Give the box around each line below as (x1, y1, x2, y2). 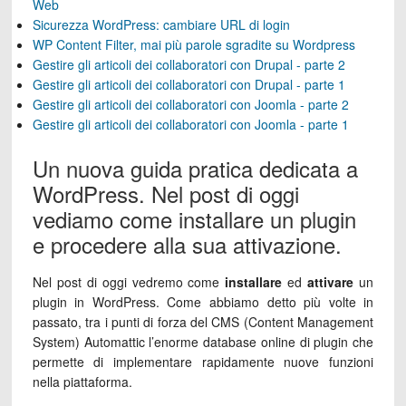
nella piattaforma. (32, 372, 132, 391)
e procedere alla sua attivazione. (32, 228, 342, 260)
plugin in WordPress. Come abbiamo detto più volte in (32, 293, 374, 311)
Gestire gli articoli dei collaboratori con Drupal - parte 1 (32, 75, 345, 93)
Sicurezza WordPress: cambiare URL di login (32, 15, 290, 34)
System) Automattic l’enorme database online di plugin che (32, 333, 374, 351)
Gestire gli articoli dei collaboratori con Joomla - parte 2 (32, 95, 349, 113)
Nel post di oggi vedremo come (32, 273, 220, 291)
